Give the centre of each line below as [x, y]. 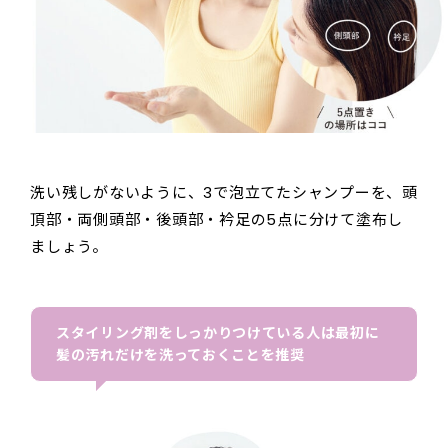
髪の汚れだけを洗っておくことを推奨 [180, 355]
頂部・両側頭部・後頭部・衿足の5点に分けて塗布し [216, 220]
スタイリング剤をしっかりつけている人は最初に [218, 333]
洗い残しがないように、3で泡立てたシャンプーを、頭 [224, 193]
